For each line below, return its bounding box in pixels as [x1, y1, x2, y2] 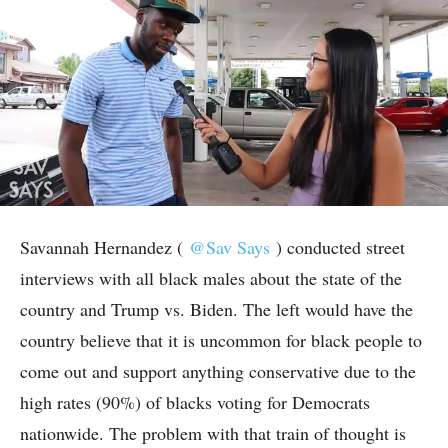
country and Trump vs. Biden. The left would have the [20, 297, 413, 322]
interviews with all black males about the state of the [20, 266, 402, 291]
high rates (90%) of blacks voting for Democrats [20, 390, 370, 415]
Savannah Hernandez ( [20, 235, 183, 260]
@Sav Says [183, 235, 276, 260]
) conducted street [276, 235, 405, 260]
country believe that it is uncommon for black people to [20, 328, 422, 353]
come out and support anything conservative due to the [20, 359, 416, 384]
